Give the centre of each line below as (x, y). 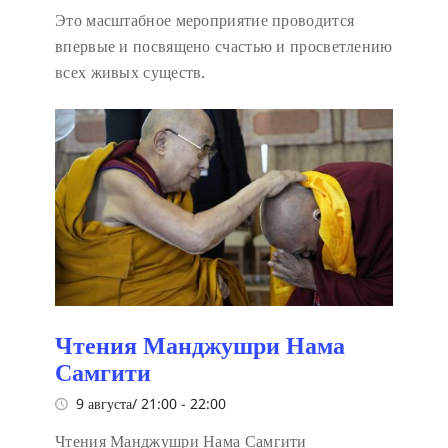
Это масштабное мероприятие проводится (205, 20)
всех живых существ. (130, 72)
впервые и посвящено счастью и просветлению (224, 46)
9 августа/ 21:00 (126, 403)
